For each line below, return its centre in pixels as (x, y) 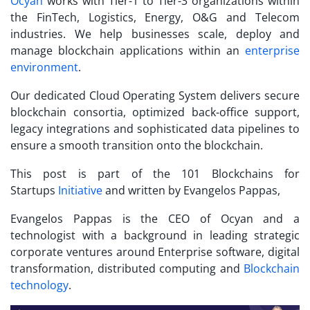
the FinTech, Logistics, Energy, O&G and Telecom (155, 18)
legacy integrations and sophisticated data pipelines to (155, 129)
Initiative (80, 191)
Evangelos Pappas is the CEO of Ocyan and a (155, 219)
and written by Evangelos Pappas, (191, 191)
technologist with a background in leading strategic (155, 236)
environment (44, 67)
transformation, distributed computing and (127, 269)
